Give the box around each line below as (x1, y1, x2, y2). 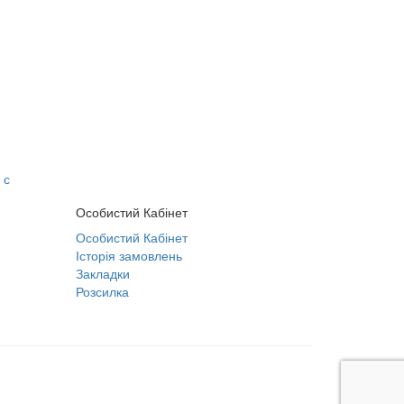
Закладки (75, 264, 130, 282)
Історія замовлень (75, 246, 182, 264)
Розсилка (75, 282, 129, 300)
